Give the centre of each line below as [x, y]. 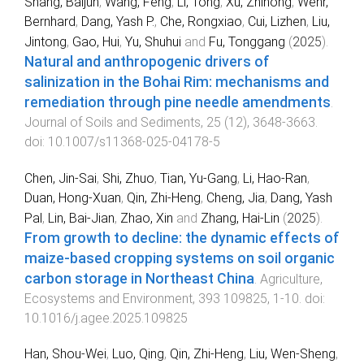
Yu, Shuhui [153, 41]
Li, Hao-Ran [275, 178]
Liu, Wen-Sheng [292, 354]
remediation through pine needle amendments [178, 102]
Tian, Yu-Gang [199, 178]
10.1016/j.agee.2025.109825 [106, 318]
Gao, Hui [96, 41]
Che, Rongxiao [201, 21]
